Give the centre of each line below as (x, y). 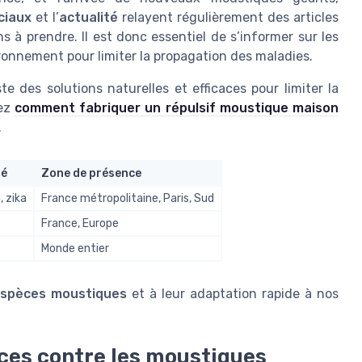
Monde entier (75, 248)
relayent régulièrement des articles (228, 17)
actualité (88, 17)
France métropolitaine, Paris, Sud (128, 198)
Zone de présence (91, 173)
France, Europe (80, 223)
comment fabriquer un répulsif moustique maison (176, 107)
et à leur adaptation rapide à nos (233, 293)
